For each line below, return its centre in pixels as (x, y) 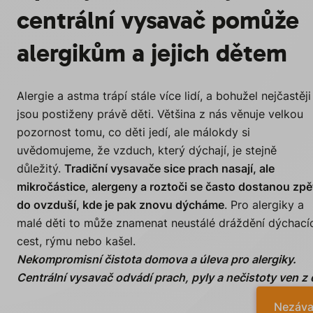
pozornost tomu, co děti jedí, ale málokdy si (133, 132)
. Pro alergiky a (264, 204)
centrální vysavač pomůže (158, 20)
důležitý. (41, 168)
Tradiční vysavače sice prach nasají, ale (169, 168)
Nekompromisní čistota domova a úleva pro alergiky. (156, 259)
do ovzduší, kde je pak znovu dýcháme (121, 204)
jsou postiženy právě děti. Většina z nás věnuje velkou (160, 114)
